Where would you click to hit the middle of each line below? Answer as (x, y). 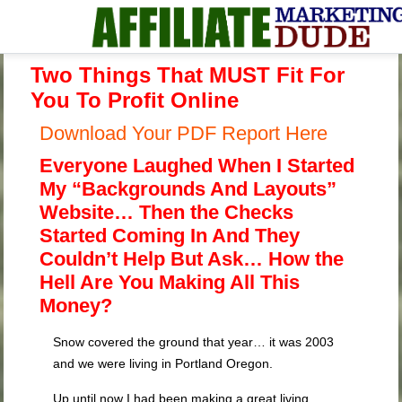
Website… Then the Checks (167, 212)
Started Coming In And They (170, 236)
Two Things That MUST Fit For (188, 75)
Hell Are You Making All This (170, 282)
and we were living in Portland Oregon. (163, 363)
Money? (76, 306)
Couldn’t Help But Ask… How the (192, 259)
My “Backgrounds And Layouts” (188, 189)
